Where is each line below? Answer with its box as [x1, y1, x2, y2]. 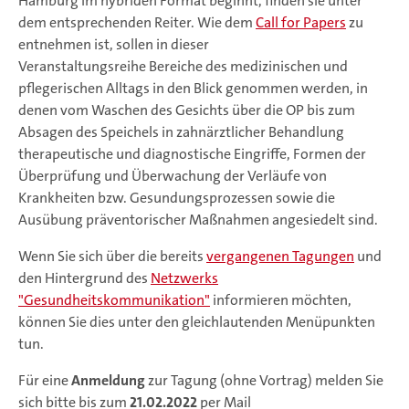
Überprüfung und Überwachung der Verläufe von [18, 166, 327, 185]
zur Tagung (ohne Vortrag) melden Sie [145, 371, 383, 390]
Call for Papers [256, 13, 346, 32]
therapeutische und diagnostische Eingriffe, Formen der [18, 144, 366, 163]
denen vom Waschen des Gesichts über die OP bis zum [18, 100, 355, 120]
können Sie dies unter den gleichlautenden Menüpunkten [18, 312, 375, 331]
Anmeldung [71, 371, 145, 390]
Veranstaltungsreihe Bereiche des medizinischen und [18, 57, 348, 76]
